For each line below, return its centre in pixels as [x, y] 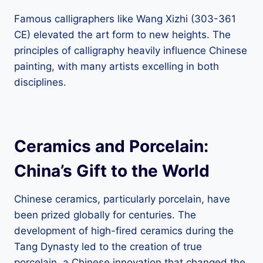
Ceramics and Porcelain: [111, 146]
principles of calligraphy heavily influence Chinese [131, 50]
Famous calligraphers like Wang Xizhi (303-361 [125, 18]
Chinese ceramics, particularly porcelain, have [122, 199]
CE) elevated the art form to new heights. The [122, 34]
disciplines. [40, 82]
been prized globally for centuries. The [105, 215]
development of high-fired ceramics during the [124, 230]
